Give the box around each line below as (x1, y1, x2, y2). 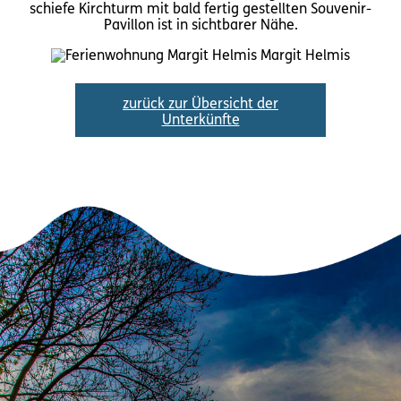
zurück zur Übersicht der (123, 97, 278, 112)
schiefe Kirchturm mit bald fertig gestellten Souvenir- (30, 2, 371, 17)
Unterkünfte (161, 113, 240, 128)
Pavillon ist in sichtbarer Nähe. (103, 18, 298, 33)
